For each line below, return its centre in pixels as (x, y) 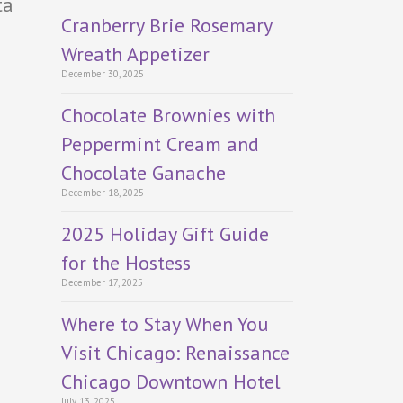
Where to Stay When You (164, 324)
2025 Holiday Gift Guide (165, 234)
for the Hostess (125, 263)
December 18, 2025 (102, 193)
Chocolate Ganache (143, 173)
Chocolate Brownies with (168, 116)
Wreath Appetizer (135, 54)
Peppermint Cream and (160, 144)
